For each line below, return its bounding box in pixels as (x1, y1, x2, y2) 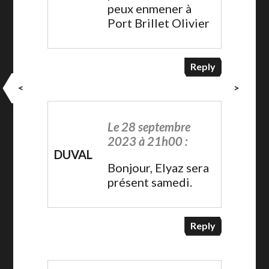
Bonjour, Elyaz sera (107, 160, 210, 175)
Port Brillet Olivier (107, 15, 210, 30)
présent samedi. (107, 174, 193, 189)
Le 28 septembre (107, 119, 191, 134)
